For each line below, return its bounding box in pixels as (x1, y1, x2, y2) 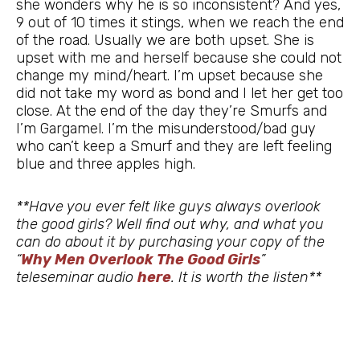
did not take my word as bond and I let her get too (16, 84, 343, 102)
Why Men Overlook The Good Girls (21, 251, 260, 269)
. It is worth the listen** (171, 268, 321, 287)
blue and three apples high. (16, 154, 195, 173)
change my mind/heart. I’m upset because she (16, 66, 323, 84)
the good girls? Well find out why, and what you (16, 215, 324, 234)
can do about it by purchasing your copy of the (16, 233, 325, 252)
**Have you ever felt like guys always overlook (16, 198, 321, 216)
